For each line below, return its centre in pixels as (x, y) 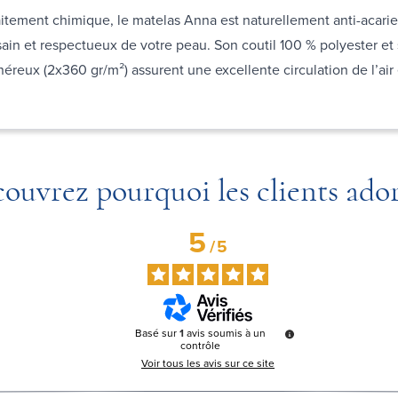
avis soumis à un (226, 333)
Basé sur (157, 333)
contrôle (200, 345)
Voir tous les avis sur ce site (208, 363)
